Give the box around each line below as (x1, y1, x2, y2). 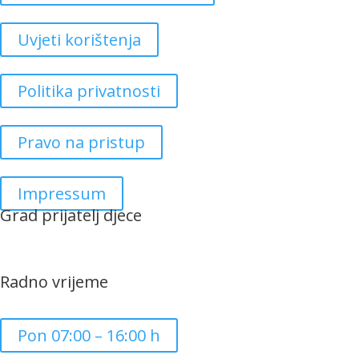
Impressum (18, 183, 106, 204)
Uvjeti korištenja (18, 29, 141, 50)
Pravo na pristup (18, 131, 145, 153)
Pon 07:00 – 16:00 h (18, 325, 160, 346)
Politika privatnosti (18, 80, 160, 102)
